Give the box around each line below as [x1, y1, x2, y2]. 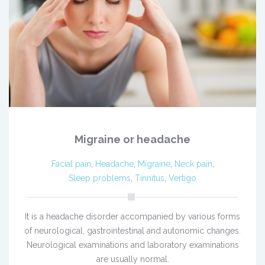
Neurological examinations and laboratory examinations [26, 240, 239, 250]
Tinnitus [135, 173, 164, 183]
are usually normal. [96, 254, 169, 264]
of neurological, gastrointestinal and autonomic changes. [24, 225, 241, 235]
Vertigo [169, 173, 196, 183]
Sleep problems [69, 173, 131, 183]
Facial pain [51, 159, 91, 169]
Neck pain [174, 159, 212, 169]
